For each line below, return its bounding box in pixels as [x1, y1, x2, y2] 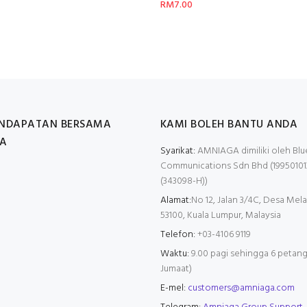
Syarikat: [160, 143, 195, 159]
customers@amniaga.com [188, 280, 295, 296]
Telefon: [160, 226, 195, 243]
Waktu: [160, 245, 189, 262]
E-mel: [160, 280, 186, 296]
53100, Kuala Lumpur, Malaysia [160, 207, 281, 223]
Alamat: [160, 192, 191, 208]
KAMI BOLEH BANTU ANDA [160, 115, 298, 134]
